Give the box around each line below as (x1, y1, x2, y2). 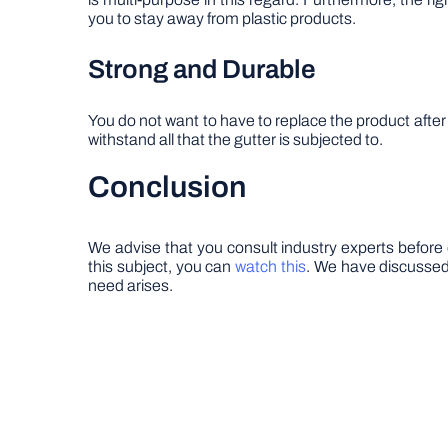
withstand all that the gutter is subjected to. (88, 131, 383, 148)
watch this (231, 258, 306, 275)
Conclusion (88, 171, 247, 203)
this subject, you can (88, 258, 232, 275)
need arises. (88, 277, 173, 294)
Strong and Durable (88, 55, 316, 83)
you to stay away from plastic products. (88, 10, 356, 27)
